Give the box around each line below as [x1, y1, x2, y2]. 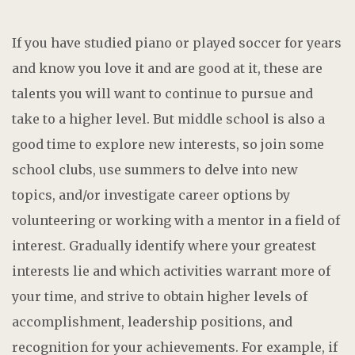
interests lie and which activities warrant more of [12, 262, 330, 279]
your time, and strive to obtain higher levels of [12, 288, 307, 304]
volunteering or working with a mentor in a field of [12, 212, 340, 228]
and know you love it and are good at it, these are [12, 59, 323, 76]
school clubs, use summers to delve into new [12, 161, 298, 177]
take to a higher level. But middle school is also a [12, 110, 325, 127]
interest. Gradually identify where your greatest [12, 237, 316, 254]
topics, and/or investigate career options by [12, 186, 290, 203]
